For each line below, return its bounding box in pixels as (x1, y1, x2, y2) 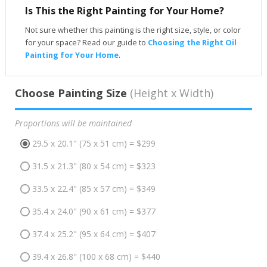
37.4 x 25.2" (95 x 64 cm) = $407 (32, 228, 156, 240)
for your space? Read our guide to (24, 36, 148, 48)
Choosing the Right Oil (147, 36, 237, 48)
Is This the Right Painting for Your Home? (24, 4, 224, 17)
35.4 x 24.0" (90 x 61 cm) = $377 (32, 206, 156, 218)
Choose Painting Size (14, 85, 127, 100)
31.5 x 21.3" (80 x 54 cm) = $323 (32, 160, 156, 172)
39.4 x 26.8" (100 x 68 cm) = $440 (32, 251, 160, 263)
